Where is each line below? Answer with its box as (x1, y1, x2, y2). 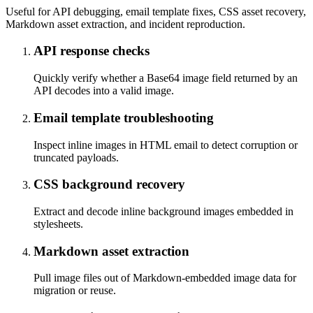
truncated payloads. (34, 151, 119, 163)
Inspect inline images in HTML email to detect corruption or (34, 138, 298, 151)
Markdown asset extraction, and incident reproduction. (6, 17, 245, 30)
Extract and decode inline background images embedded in (34, 205, 293, 217)
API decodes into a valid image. (34, 85, 174, 97)
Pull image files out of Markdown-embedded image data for (34, 272, 296, 284)
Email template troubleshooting (34, 110, 214, 125)
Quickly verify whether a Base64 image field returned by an (34, 72, 298, 85)
